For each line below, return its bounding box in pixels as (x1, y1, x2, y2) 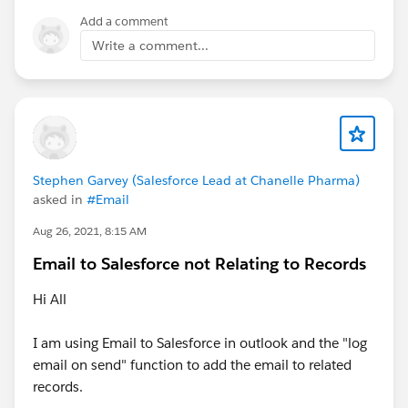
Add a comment (80, 13, 168, 29)
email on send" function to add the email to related (33, 355, 352, 373)
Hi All (33, 290, 66, 308)
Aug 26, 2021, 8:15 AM (33, 222, 147, 239)
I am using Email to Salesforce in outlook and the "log (33, 333, 367, 352)
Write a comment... (92, 36, 209, 54)
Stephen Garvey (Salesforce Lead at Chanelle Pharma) (33, 171, 360, 189)
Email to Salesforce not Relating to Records (33, 252, 366, 274)
